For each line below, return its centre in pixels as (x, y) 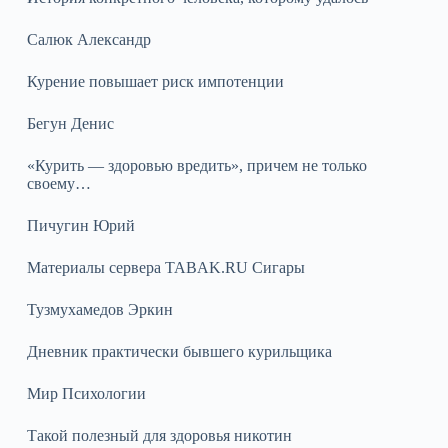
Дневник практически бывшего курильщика (179, 351)
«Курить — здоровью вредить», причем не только (196, 165)
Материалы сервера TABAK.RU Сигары (165, 267)
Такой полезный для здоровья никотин (159, 435)
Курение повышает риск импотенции (155, 81)
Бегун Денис (70, 123)
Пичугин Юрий (80, 225)
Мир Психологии (86, 393)
